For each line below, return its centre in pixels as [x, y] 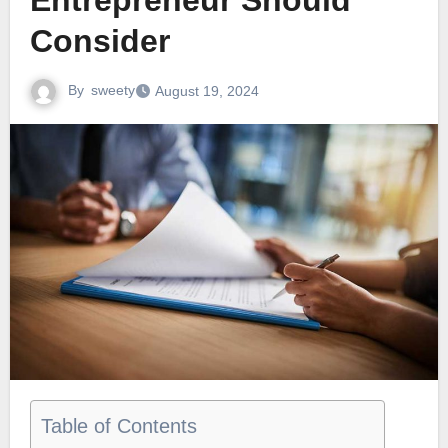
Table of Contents [118, 426]
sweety [112, 90]
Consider [99, 41]
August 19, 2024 [206, 91]
